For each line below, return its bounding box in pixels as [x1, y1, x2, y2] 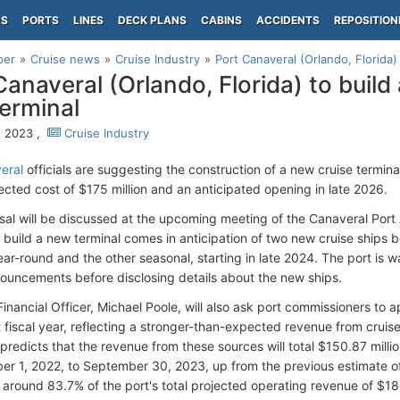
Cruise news [30, 52, 100, 66]
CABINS [201, 13, 242, 27]
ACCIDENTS [256, 13, 320, 27]
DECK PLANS [118, 13, 187, 27]
